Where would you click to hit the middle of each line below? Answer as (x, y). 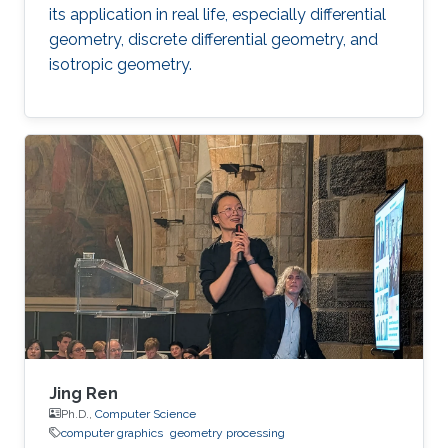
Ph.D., (78, 413)
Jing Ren (83, 393)
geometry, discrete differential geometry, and (213, 39)
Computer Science (145, 413)
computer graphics (112, 432)
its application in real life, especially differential (217, 14)
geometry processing (227, 432)
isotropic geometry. (120, 64)
